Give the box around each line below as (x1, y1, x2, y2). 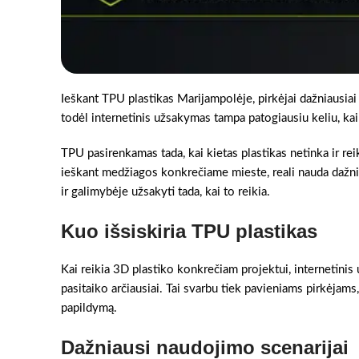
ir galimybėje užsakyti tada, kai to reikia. (61, 186, 270, 198)
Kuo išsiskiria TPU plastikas (61, 220, 317, 242)
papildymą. (61, 302, 117, 314)
